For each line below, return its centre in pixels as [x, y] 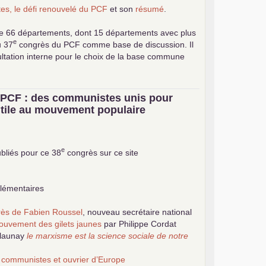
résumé [150, 9]
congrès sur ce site [102, 152]
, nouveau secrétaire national [137, 212]
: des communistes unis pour [97, 98]
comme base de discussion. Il [137, 44]
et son [122, 9]
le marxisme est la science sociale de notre [108, 235]
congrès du [40, 44]
